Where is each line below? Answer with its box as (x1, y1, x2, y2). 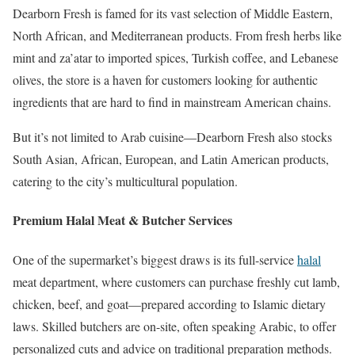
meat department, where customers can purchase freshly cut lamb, (13, 273, 340, 290)
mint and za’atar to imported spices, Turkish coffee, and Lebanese (13, 49, 338, 67)
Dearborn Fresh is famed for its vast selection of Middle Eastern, (13, 5, 333, 22)
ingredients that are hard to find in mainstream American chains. (13, 94, 331, 111)
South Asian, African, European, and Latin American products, (13, 151, 329, 168)
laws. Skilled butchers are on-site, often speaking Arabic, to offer (13, 317, 336, 334)
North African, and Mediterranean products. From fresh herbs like (13, 27, 342, 44)
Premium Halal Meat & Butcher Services (13, 211, 232, 230)
